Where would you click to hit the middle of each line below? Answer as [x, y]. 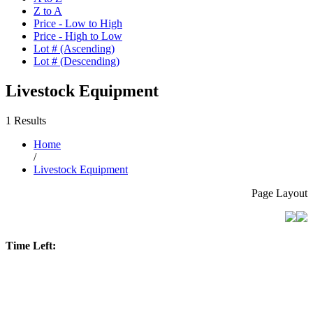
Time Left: [31, 246]
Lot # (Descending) [77, 61]
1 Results [26, 120]
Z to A [48, 11]
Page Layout [279, 193]
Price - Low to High [78, 24]
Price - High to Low [78, 36]
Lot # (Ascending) [74, 49]
